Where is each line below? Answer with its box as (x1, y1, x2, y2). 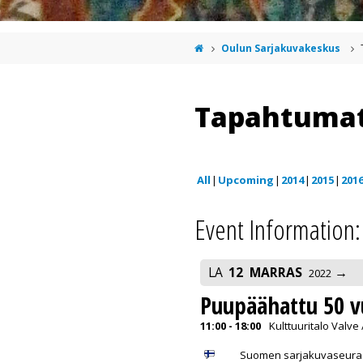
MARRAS (250, 263, 303, 281)
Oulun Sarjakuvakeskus (221, 41, 341, 54)
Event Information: (194, 211, 361, 249)
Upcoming (218, 172, 274, 187)
